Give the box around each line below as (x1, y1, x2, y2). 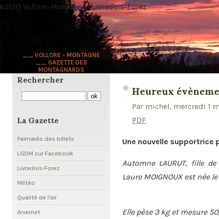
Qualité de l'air (17, 194, 57, 201)
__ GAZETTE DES (35, 59, 87, 66)
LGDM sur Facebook (17, 150, 73, 157)
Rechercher (17, 75, 64, 85)
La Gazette (17, 116, 59, 126)
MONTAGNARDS (38, 66, 84, 73)
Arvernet (17, 208, 40, 216)
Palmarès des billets (17, 134, 74, 142)
